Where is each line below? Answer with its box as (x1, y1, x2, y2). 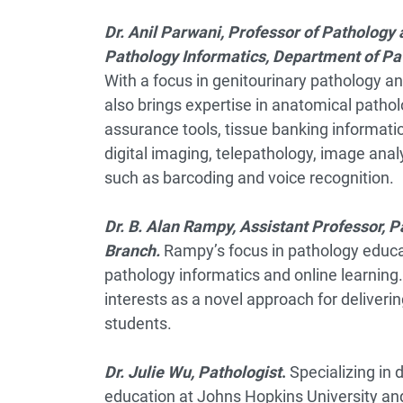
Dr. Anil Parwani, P (103, 22, 238, 41)
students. (103, 314, 172, 333)
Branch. (103, 241, 164, 260)
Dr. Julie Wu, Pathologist (103, 363, 282, 381)
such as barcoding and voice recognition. (103, 168, 394, 187)
